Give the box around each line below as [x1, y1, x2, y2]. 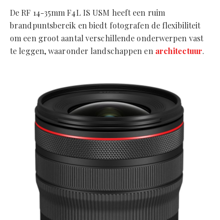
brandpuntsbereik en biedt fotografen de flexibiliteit [10, 20, 201, 31]
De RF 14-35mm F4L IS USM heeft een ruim [10, 7, 165, 18]
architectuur [155, 46, 202, 56]
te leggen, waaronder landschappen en [10, 46, 155, 56]
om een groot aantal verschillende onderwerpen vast [10, 33, 204, 44]
